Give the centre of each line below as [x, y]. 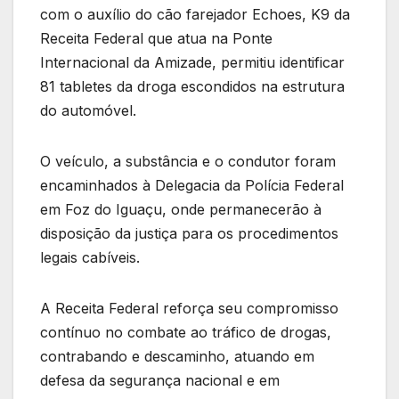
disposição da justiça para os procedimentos [189, 234]
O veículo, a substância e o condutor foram [188, 162]
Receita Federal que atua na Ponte [156, 39]
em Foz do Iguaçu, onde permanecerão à [181, 210]
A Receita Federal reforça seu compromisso [189, 309]
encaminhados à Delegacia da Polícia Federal [192, 186]
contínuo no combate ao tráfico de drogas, [186, 333]
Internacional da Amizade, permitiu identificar [192, 63]
